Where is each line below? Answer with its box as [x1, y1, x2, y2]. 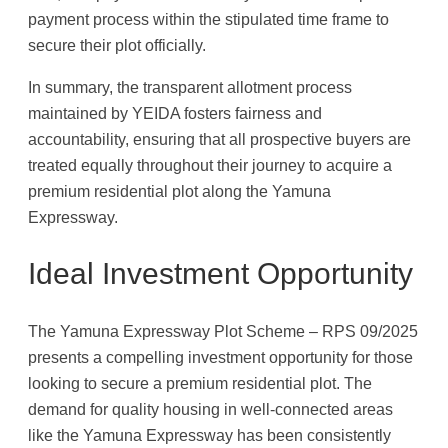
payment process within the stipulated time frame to [28, 9, 389, 28]
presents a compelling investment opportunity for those [28, 347, 413, 366]
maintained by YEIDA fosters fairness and [28, 104, 322, 123]
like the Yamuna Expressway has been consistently [28, 425, 391, 444]
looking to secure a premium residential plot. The [28, 373, 372, 392]
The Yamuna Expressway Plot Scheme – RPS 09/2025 [28, 321, 418, 340]
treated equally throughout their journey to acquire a [28, 156, 392, 175]
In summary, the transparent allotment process [28, 78, 352, 97]
